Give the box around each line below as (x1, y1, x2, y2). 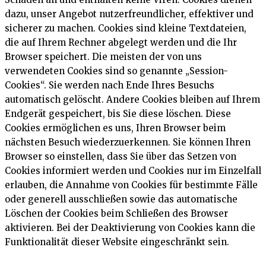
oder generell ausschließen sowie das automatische (5, 193, 237, 205)
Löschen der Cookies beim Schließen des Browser (5, 207, 228, 219)
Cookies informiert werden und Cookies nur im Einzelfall (5, 164, 261, 176)
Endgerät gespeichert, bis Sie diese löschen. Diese (5, 107, 231, 119)
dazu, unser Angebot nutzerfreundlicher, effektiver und (5, 8, 254, 20)
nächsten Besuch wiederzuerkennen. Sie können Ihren (5, 136, 251, 148)
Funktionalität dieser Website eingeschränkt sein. (5, 236, 234, 248)
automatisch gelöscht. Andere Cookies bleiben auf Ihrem (5, 93, 260, 105)
